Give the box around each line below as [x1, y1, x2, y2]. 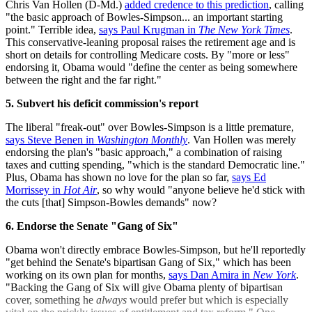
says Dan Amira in [169, 269, 253, 281]
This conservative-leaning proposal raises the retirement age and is [6, 36, 295, 48]
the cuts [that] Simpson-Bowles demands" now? [6, 196, 217, 208]
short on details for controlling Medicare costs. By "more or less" [6, 49, 290, 61]
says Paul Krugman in [99, 24, 198, 36]
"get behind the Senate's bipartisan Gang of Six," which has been [6, 256, 291, 268]
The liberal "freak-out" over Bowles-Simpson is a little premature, [6, 121, 294, 133]
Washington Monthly [97, 134, 187, 146]
